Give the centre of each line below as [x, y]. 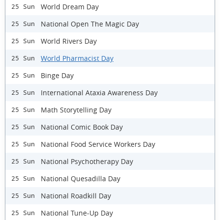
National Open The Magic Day [90, 24]
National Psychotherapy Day [87, 161]
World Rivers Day [69, 41]
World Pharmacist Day [77, 58]
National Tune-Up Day [77, 213]
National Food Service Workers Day [98, 144]
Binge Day [57, 75]
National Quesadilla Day [81, 178]
